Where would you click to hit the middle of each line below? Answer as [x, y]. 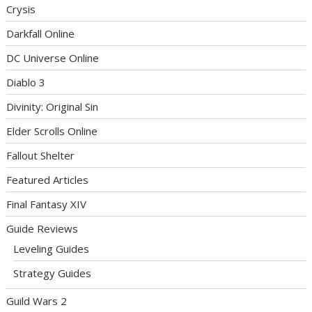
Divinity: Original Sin [53, 107]
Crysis [21, 9]
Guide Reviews [42, 229]
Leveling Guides [52, 249]
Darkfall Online [41, 34]
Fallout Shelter [41, 156]
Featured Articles [48, 180]
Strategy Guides [53, 273]
